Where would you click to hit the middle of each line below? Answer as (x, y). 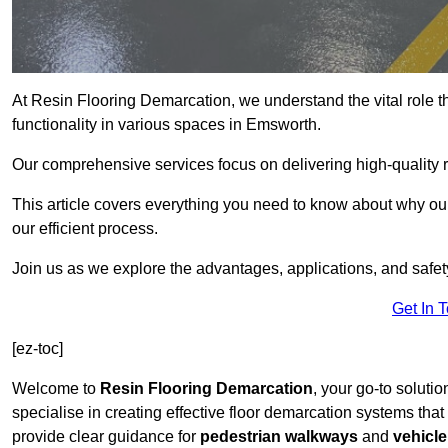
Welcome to (56, 389)
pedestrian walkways (279, 437)
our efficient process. (85, 229)
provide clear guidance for (106, 437)
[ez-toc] (37, 349)
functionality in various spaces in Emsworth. (166, 125)
